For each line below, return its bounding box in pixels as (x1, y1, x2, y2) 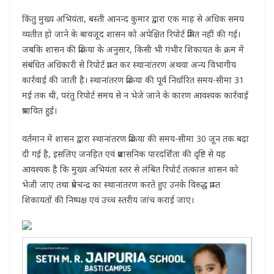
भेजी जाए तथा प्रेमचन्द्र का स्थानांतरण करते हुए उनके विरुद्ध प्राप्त (22, 179, 220, 191)
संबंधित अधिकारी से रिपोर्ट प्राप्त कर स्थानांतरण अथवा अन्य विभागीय (22, 59, 236, 71)
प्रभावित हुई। (22, 105, 57, 117)
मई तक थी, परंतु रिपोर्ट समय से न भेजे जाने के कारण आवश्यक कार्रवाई (22, 89, 248, 102)
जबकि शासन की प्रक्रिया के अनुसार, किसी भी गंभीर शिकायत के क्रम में (22, 43, 244, 56)
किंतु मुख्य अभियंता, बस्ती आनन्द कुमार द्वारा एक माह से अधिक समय (22, 13, 244, 25)
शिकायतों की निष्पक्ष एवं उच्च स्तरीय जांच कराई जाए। (22, 194, 194, 206)
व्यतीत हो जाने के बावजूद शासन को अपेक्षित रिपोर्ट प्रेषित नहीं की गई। (22, 28, 240, 40)
